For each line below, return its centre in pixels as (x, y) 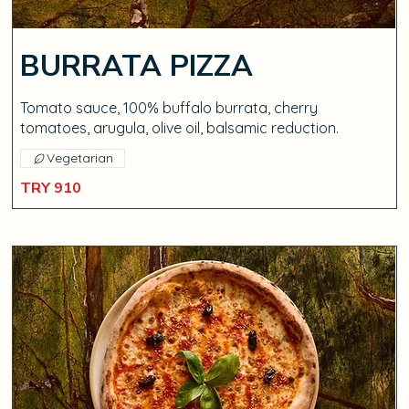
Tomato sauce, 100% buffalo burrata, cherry (169, 108)
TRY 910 (51, 188)
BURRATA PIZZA (137, 66)
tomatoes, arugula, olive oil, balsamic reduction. (180, 128)
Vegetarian (80, 158)
